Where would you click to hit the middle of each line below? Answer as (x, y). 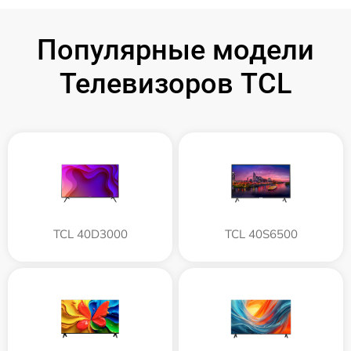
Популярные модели (175, 51)
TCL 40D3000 (90, 234)
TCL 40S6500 (261, 234)
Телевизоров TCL (175, 84)
